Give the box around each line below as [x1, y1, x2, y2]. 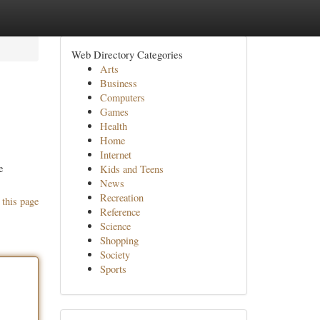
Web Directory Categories [71, 47, 183, 61]
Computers [99, 91, 145, 104]
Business [99, 76, 137, 90]
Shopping [99, 234, 139, 247]
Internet [99, 148, 131, 161]
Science [99, 219, 131, 233]
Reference [99, 205, 140, 219]
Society [99, 248, 130, 261]
